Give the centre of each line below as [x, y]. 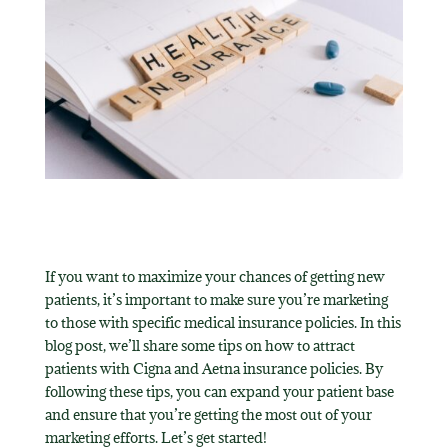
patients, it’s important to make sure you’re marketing [216, 299]
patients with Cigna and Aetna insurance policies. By [213, 368]
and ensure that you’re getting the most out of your [208, 414]
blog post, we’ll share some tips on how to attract [199, 345]
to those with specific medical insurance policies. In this [222, 322]
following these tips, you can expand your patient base [219, 391]
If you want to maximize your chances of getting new [214, 276]
